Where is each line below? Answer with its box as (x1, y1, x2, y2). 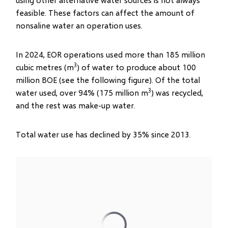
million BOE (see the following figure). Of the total (16, 75, 201, 84)
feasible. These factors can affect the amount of (16, 8, 195, 17)
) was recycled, (151, 88, 204, 97)
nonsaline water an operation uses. (16, 20, 143, 30)
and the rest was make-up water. (16, 100, 136, 110)
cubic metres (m (16, 62, 74, 72)
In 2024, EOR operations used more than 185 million (16, 49, 206, 59)
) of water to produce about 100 (77, 62, 196, 72)
